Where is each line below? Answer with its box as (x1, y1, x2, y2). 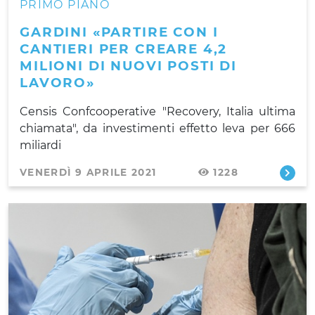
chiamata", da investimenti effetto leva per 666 (20, 121, 295, 135)
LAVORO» (20, 74, 95, 91)
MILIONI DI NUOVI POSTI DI (20, 57, 237, 74)
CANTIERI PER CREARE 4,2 (20, 40, 228, 57)
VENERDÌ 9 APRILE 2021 (20, 166, 157, 178)
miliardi (20, 138, 61, 152)
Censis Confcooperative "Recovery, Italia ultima (20, 104, 295, 118)
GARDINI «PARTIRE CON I (20, 23, 219, 40)
